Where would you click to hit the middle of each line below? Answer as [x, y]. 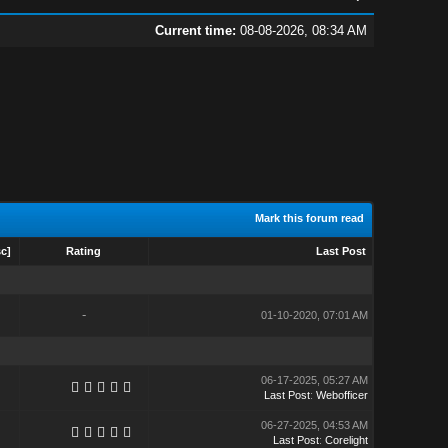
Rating [83, 251]
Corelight [346, 440]
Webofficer [341, 395]
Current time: [195, 30]
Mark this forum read [309, 218]
